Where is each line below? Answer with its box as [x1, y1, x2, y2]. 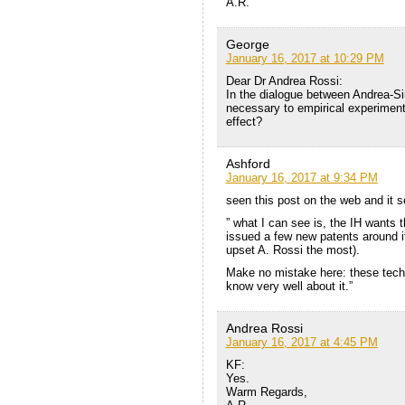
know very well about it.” [225, 278, 353, 293]
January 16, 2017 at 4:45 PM [225, 334, 378, 349]
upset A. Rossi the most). [225, 242, 360, 257]
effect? [225, 114, 262, 128]
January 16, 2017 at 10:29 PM [225, 51, 384, 65]
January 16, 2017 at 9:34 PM [225, 170, 378, 184]
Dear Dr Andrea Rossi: [225, 73, 343, 88]
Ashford [225, 155, 270, 171]
